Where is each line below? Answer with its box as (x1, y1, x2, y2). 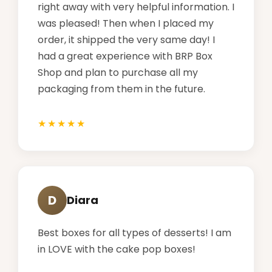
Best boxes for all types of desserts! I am (38, 225, 231, 240)
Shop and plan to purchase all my (38, 65, 198, 80)
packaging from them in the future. (38, 81, 205, 96)
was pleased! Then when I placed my (38, 16, 214, 30)
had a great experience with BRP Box (38, 49, 212, 63)
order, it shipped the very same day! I (38, 32, 215, 47)
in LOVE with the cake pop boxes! (38, 242, 195, 256)
